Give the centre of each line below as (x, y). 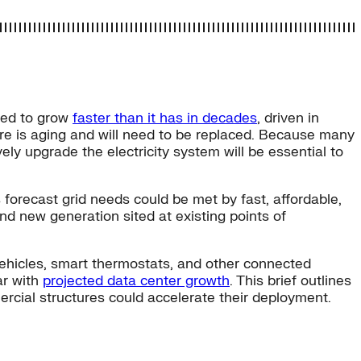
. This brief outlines (290, 280)
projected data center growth (136, 280)
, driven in (288, 118)
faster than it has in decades (165, 118)
